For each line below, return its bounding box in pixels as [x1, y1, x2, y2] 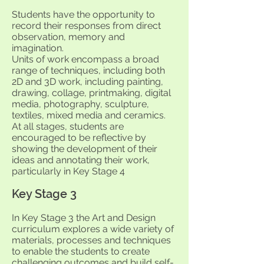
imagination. [12, 42, 64, 54]
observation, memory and [12, 31, 125, 42]
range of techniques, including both [12, 65, 165, 76]
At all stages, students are [12, 121, 124, 132]
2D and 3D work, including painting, [12, 76, 163, 87]
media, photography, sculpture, [12, 98, 149, 110]
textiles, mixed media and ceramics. [12, 110, 166, 121]
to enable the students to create [12, 246, 150, 257]
